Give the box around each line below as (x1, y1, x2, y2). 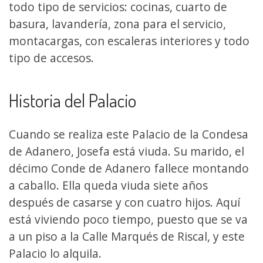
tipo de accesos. (9, 50, 94, 66)
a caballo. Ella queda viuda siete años (9, 177, 208, 193)
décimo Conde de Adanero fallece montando (9, 160, 249, 176)
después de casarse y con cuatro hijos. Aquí (9, 194, 240, 210)
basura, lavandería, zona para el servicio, (9, 16, 226, 32)
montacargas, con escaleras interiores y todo (9, 33, 249, 49)
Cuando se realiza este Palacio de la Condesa (9, 126, 248, 142)
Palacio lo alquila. (9, 245, 104, 261)
